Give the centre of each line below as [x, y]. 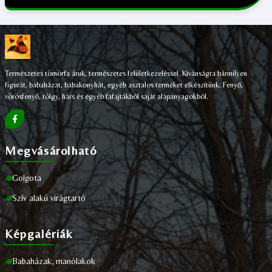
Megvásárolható [51, 150]
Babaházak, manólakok [54, 261]
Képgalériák [39, 233]
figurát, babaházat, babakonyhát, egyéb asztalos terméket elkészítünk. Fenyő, [124, 85]
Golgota [27, 178]
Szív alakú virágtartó [49, 198]
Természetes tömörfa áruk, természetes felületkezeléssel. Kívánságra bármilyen [126, 73]
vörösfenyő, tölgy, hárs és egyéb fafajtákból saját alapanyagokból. [107, 96]
